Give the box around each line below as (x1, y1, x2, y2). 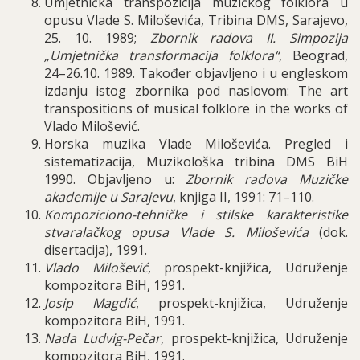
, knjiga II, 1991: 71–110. (173, 188, 314, 206)
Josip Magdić (44, 294, 136, 312)
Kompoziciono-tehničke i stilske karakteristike (44, 206, 348, 223)
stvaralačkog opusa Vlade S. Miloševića (44, 223, 309, 241)
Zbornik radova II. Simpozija (149, 29, 348, 47)
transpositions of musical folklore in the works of (44, 100, 348, 117)
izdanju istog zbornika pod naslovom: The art (44, 82, 348, 100)
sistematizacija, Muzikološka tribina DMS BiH (44, 153, 348, 170)
